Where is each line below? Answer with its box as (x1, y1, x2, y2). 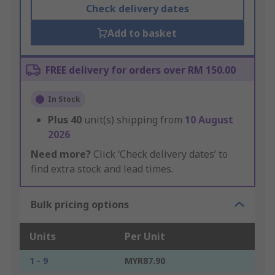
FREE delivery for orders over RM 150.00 (45, 63, 236, 77)
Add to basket (107, 26, 177, 41)
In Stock (48, 94, 80, 105)
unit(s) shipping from (84, 113, 185, 127)
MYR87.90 (125, 255, 165, 267)
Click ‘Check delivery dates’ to (91, 147, 228, 161)
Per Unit (125, 230, 165, 244)
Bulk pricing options (31, 198, 129, 212)
